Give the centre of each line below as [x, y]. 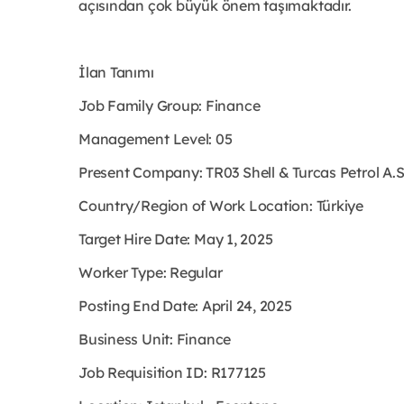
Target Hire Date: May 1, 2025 [176, 239]
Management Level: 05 [156, 139]
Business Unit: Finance [155, 339]
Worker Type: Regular [151, 272]
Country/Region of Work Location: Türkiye [221, 206]
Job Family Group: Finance [170, 106]
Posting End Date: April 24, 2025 [185, 306]
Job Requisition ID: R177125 [172, 372]
